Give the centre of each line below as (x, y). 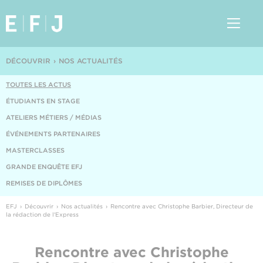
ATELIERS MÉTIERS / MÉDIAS (54, 117)
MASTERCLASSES (35, 150)
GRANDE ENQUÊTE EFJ (44, 167)
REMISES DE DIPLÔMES (44, 183)
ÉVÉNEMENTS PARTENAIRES (53, 134)
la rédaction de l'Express (42, 214)
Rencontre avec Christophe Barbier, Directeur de (182, 206)
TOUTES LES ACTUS (38, 85)
